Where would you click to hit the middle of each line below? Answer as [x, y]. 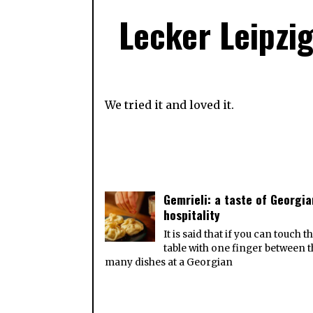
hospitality [192, 214]
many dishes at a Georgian [169, 262]
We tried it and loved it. [170, 104]
